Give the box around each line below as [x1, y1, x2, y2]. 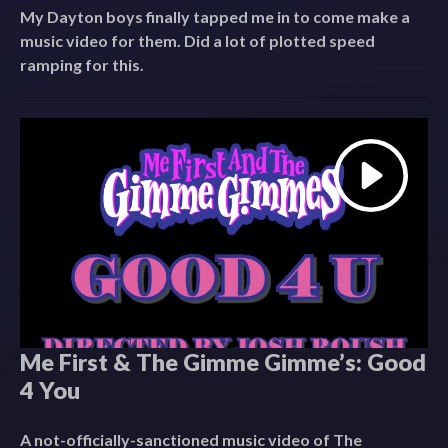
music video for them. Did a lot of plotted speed [20, 31, 375, 51]
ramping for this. [20, 55, 144, 75]
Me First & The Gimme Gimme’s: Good [20, 347, 426, 376]
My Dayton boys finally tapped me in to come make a [20, 7, 410, 27]
